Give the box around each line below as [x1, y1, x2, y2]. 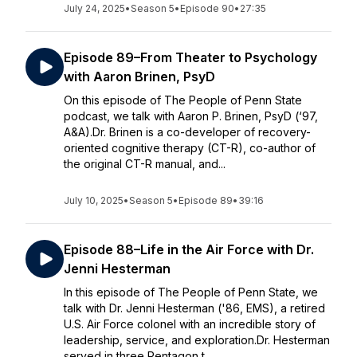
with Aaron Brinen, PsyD [64, 69, 215, 84]
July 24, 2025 [64, 2, 125, 14]
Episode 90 [180, 2, 234, 14]
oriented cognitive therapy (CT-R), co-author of [64, 141, 316, 155]
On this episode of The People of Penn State [64, 93, 302, 107]
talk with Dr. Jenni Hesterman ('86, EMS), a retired [64, 301, 325, 315]
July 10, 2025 [64, 194, 124, 206]
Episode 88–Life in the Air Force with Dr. [64, 241, 314, 257]
